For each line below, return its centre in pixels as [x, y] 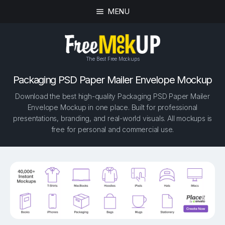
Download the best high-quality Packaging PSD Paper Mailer [113, 96]
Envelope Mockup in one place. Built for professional [113, 107]
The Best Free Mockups [113, 59]
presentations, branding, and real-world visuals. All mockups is [113, 119]
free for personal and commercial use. [113, 130]
